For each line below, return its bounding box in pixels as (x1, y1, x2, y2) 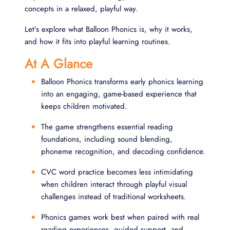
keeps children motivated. (41, 100, 127, 112)
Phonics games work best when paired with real (41, 211, 199, 223)
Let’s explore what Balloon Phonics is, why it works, (25, 23, 193, 35)
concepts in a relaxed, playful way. (25, 3, 141, 14)
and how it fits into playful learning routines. (25, 35, 170, 47)
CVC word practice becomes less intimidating (41, 166, 193, 178)
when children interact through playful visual (41, 178, 187, 190)
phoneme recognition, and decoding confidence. (41, 145, 205, 157)
